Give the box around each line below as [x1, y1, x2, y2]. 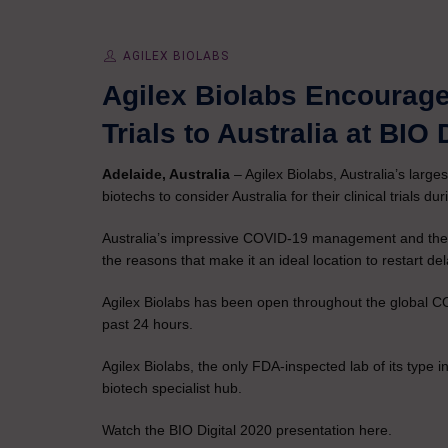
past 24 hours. [102, 316, 193, 332]
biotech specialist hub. [102, 380, 242, 396]
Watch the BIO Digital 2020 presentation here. [102, 422, 392, 438]
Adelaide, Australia [102, 166, 234, 182]
